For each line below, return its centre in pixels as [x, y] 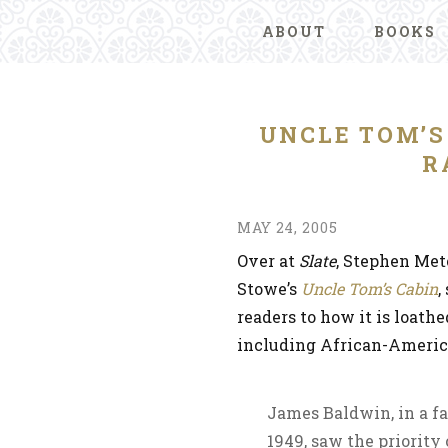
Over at [268, 260]
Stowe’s [269, 288]
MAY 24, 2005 [287, 227]
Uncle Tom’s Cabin [369, 288]
